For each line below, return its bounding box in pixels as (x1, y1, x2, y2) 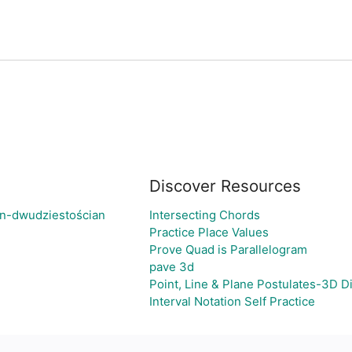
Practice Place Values (148, 225, 269, 240)
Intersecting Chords (148, 207, 260, 222)
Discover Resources (148, 176, 301, 196)
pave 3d (148, 259, 194, 274)
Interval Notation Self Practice (148, 294, 315, 309)
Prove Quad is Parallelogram (148, 242, 307, 257)
